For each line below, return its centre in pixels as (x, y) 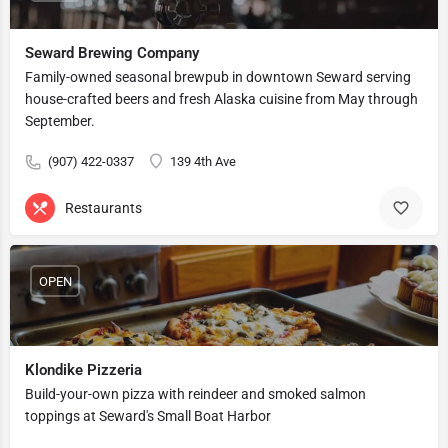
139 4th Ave (203, 161)
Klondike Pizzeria (83, 370)
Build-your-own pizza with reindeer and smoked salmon (195, 394)
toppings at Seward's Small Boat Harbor (148, 416)
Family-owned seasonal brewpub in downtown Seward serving (218, 77)
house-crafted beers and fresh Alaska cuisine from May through (221, 99)
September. (60, 121)
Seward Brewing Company (112, 53)
